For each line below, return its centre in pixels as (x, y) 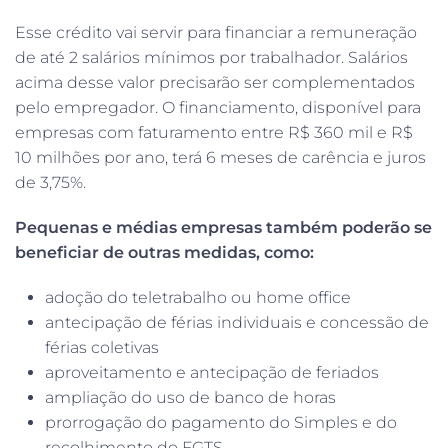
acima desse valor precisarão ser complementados (215, 82)
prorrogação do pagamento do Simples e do (221, 422)
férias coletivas (102, 347)
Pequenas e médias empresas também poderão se (223, 227)
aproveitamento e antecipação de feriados (212, 372)
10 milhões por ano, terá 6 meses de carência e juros (220, 157)
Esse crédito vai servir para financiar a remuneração (216, 32)
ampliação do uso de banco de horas (190, 397)
